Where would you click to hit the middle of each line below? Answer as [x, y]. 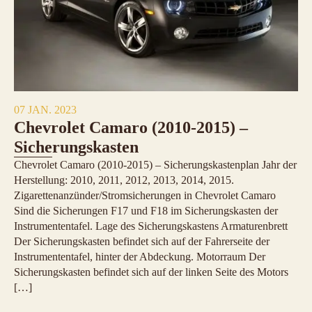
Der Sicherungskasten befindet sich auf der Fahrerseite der [142, 242]
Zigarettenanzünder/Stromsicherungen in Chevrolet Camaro [145, 196]
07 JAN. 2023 [45, 110]
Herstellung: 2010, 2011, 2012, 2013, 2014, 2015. [124, 180]
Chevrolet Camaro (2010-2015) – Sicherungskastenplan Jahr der [155, 165]
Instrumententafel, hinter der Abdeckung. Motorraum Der [140, 257]
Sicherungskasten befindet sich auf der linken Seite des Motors [151, 272]
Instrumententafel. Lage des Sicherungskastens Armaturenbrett [151, 226]
